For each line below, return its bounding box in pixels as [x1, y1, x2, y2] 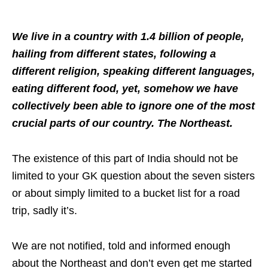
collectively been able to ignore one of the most [12, 100, 255, 112]
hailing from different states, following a [12, 48, 216, 60]
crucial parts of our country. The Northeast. [12, 117, 233, 130]
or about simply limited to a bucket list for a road [12, 187, 240, 200]
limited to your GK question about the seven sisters [12, 170, 255, 182]
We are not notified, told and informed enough [12, 240, 230, 252]
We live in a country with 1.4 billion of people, [12, 31, 244, 43]
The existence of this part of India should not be [12, 153, 238, 165]
